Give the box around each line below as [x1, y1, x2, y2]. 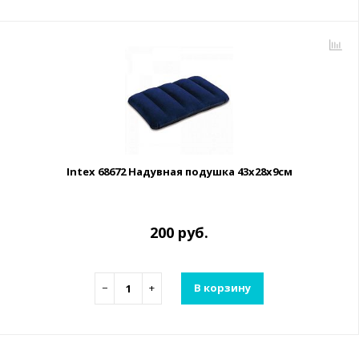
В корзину [194, 280, 251, 296]
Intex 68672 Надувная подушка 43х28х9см [66, 163, 292, 179]
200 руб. [150, 222, 208, 242]
